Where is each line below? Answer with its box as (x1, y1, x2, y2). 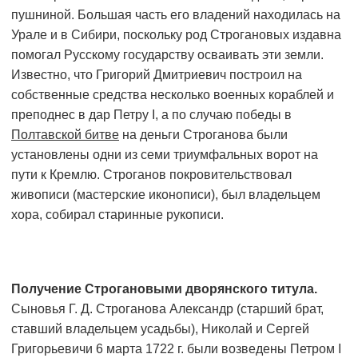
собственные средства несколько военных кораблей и (11, 88, 334, 102)
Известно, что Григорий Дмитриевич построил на (11, 68, 302, 82)
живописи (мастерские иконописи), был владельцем (11, 188, 320, 202)
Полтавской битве (11, 128, 119, 142)
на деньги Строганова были (119, 128, 288, 142)
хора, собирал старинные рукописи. (11, 208, 224, 222)
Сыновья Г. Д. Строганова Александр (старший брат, (11, 302, 324, 316)
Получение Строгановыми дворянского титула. (11, 282, 317, 296)
